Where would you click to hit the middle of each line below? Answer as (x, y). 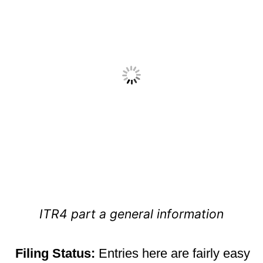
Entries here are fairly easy (173, 254)
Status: (74, 254)
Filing (30, 254)
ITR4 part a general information (131, 214)
